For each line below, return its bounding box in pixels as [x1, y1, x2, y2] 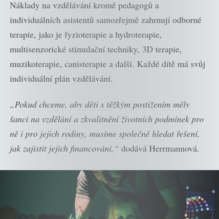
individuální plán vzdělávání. [10, 72, 113, 85]
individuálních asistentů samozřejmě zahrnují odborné [10, 14, 201, 26]
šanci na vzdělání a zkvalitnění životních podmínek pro [10, 112, 204, 125]
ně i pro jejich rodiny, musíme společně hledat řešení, [10, 127, 200, 139]
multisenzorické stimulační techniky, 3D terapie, [10, 43, 182, 55]
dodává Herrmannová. [119, 142, 199, 154]
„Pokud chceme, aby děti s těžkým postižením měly [10, 98, 190, 110]
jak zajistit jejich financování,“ [10, 142, 119, 154]
